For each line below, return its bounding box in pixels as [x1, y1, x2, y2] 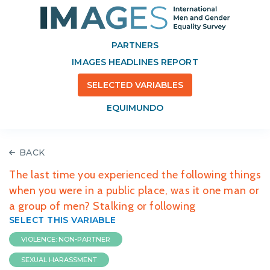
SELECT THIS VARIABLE [9, 215, 116, 225]
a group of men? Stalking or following [9, 199, 196, 213]
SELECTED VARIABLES [86, 80, 184, 90]
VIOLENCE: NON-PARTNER [21, 235, 110, 243]
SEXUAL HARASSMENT [21, 256, 97, 264]
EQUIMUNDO [106, 102, 164, 113]
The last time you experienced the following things [9, 168, 261, 181]
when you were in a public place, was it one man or [9, 184, 259, 197]
